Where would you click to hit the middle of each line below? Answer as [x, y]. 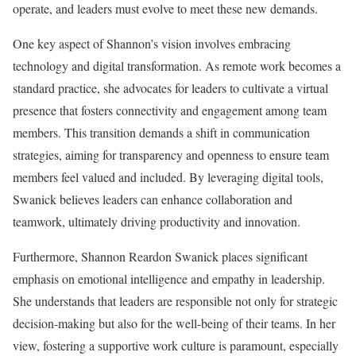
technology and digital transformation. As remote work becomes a [177, 65]
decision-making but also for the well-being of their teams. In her [174, 323]
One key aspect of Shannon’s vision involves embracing [152, 43]
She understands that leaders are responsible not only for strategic [175, 300]
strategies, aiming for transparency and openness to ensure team [171, 154]
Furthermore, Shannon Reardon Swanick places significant [160, 256]
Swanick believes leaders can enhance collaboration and [153, 199]
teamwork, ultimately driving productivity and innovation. [157, 221]
